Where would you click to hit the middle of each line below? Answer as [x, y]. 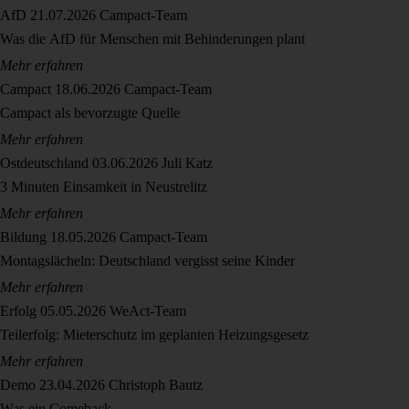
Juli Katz [187, 163]
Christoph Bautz [156, 385]
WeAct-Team [148, 311]
